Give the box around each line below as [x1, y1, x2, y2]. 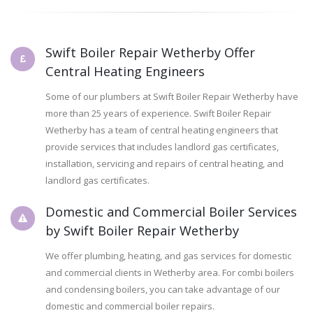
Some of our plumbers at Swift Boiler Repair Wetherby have [45, 90, 298, 103]
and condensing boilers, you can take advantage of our [45, 283, 280, 296]
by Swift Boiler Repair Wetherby [45, 222, 239, 240]
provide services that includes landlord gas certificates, [45, 140, 279, 154]
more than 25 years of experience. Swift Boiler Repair [45, 107, 271, 120]
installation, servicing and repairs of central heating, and [45, 157, 284, 170]
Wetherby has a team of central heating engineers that [45, 124, 278, 137]
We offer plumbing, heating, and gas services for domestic [45, 249, 291, 263]
